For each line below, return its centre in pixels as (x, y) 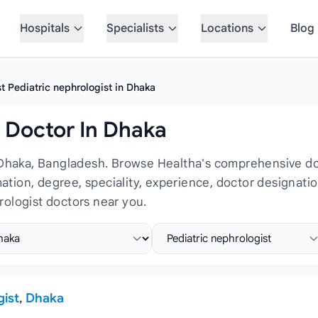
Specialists (135, 28)
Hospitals (45, 28)
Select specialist (194, 231)
